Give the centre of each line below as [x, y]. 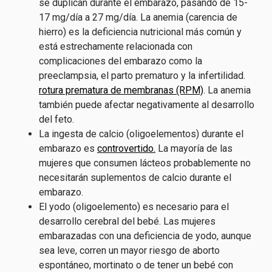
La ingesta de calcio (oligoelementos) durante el [141, 134]
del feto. [56, 119]
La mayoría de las [194, 148]
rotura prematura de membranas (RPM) [121, 90]
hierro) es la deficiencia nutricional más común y [140, 32]
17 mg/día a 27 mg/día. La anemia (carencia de [138, 17]
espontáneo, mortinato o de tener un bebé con [136, 265]
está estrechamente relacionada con [116, 46]
